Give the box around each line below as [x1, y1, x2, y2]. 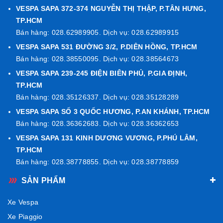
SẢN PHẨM [21, 176, 66, 185]
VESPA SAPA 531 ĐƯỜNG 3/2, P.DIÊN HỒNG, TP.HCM [16, 42, 198, 51]
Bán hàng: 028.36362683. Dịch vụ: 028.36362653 [16, 119, 179, 127]
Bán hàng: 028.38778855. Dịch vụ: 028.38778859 [16, 157, 179, 166]
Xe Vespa [7, 198, 38, 206]
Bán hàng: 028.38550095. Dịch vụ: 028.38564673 [16, 54, 179, 63]
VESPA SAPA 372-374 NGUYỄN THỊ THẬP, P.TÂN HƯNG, [16, 4, 206, 12]
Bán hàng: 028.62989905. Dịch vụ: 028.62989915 [16, 28, 179, 36]
